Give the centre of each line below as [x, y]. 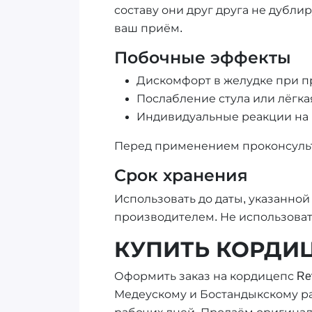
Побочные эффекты [202, 57]
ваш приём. [148, 28]
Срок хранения [181, 176]
